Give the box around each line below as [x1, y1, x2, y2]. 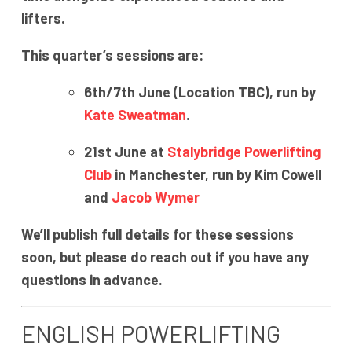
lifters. [20, 9, 65, 27]
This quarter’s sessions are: [20, 46, 203, 64]
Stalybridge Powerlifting [167, 143, 321, 161]
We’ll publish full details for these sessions [20, 225, 294, 244]
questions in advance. [20, 271, 163, 289]
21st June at [83, 143, 167, 161]
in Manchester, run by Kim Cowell [111, 166, 321, 184]
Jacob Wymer [111, 189, 200, 207]
